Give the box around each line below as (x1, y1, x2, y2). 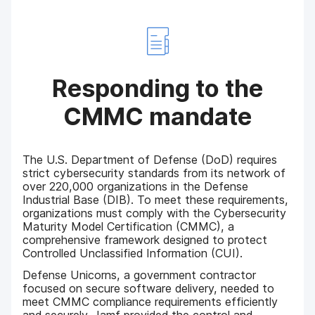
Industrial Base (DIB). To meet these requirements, (22, 192, 289, 207)
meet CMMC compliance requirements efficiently (22, 295, 278, 309)
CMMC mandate (63, 101, 252, 131)
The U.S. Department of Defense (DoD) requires (22, 152, 278, 167)
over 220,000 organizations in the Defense (22, 179, 249, 193)
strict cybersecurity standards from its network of (22, 165, 286, 180)
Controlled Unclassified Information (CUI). (22, 245, 243, 260)
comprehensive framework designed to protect (22, 232, 268, 247)
